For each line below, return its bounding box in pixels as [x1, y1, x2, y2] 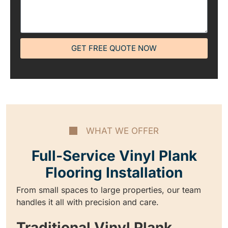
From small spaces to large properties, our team [16, 184, 201, 195]
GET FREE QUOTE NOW [71, 43, 157, 53]
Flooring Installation [45, 163, 183, 181]
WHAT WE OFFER [86, 125, 159, 136]
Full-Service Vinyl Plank [31, 147, 197, 164]
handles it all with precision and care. [16, 196, 159, 207]
